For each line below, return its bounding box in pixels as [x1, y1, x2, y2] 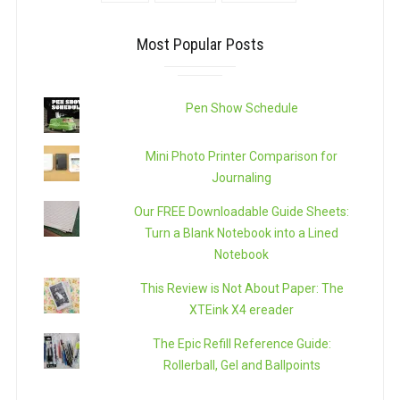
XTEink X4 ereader [189, 303, 295, 318]
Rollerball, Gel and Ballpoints [162, 358, 321, 373]
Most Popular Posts [136, 35, 264, 54]
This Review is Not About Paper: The [139, 281, 344, 296]
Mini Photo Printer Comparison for [146, 149, 338, 164]
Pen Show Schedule [185, 101, 298, 116]
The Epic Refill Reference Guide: [152, 337, 331, 352]
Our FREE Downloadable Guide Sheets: [134, 204, 350, 220]
